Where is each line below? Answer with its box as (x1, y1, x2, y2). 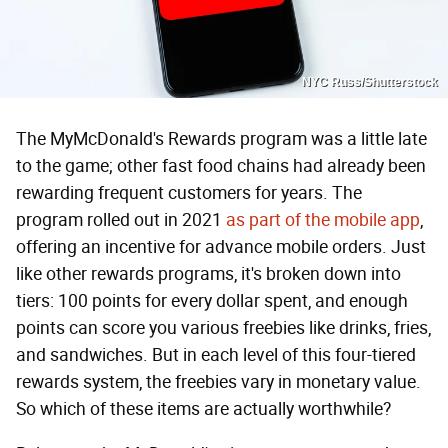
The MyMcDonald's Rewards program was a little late (16, 127, 427, 150)
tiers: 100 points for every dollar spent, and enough (16, 289, 408, 312)
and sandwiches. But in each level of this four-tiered (16, 343, 416, 366)
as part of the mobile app (226, 208, 420, 231)
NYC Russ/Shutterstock (302, 74, 438, 89)
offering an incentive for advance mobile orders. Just (16, 235, 426, 258)
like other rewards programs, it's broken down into (16, 262, 401, 285)
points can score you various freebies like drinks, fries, (16, 316, 431, 339)
